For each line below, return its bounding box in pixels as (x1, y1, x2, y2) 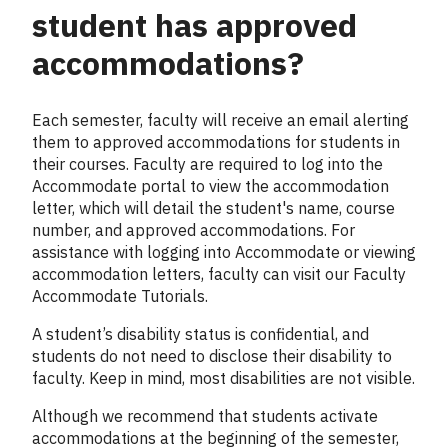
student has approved (32, 4, 357, 47)
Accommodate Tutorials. (32, 285, 208, 306)
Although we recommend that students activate (32, 405, 378, 426)
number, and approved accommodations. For (32, 219, 355, 240)
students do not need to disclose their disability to (32, 345, 392, 366)
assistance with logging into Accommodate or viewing (32, 241, 416, 262)
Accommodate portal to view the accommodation (32, 175, 389, 196)
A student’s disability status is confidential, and (32, 323, 369, 344)
